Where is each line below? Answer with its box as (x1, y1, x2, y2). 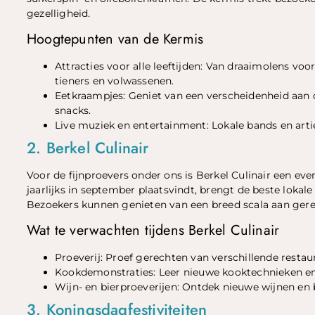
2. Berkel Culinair (27, 136, 149, 159)
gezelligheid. (27, 6, 91, 20)
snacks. (55, 103, 91, 117)
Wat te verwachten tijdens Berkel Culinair (27, 220, 280, 241)
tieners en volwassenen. (55, 74, 174, 87)
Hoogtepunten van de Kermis (27, 28, 204, 49)
